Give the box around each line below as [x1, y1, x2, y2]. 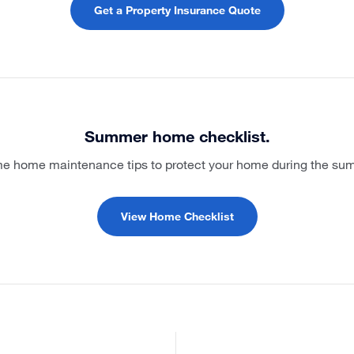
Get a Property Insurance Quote [93, 3, 261, 17]
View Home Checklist [120, 209, 234, 223]
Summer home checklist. [84, 126, 270, 145]
